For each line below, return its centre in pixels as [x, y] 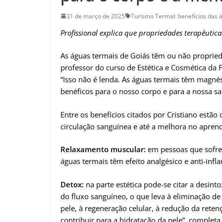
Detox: [72, 184]
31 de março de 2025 [96, 16]
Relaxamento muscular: [103, 149]
